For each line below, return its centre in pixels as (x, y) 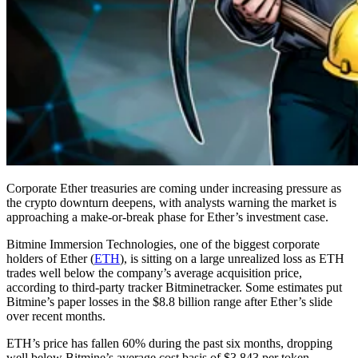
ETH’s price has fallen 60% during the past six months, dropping (169, 343)
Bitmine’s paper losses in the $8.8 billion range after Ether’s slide (169, 301)
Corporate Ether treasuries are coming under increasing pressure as (174, 188)
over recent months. (56, 316)
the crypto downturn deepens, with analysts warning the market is (171, 202)
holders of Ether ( (50, 258)
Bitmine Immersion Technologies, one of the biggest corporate (163, 244)
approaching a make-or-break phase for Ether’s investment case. (167, 217)
